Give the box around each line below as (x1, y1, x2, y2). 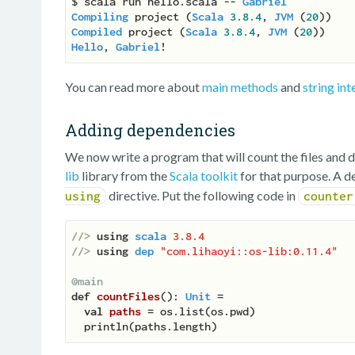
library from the (79, 168, 170, 184)
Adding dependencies (65, 120, 235, 141)
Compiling (71, 10, 128, 24)
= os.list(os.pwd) (147, 305, 255, 319)
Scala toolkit (170, 168, 238, 184)
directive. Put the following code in (106, 188, 298, 204)
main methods (202, 79, 278, 95)
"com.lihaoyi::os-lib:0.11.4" (160, 245, 338, 258)
